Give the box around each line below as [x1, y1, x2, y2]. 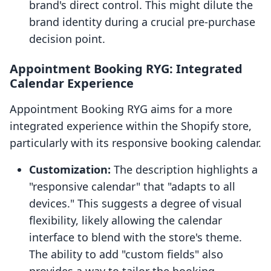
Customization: [29, 162, 111, 177]
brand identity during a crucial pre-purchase [29, 15, 255, 30]
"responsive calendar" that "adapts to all [29, 179, 235, 194]
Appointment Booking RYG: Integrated [10, 60, 243, 77]
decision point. [29, 31, 105, 47]
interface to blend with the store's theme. [29, 230, 242, 245]
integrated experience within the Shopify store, [10, 119, 252, 134]
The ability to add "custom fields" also [29, 247, 223, 262]
